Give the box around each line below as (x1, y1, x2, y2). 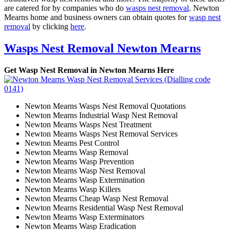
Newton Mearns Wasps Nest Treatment (25, 120, 151, 129)
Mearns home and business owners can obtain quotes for (4, 13, 189, 22)
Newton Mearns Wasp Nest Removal (25, 166, 145, 176)
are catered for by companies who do (4, 4, 126, 13)
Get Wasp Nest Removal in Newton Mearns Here (4, 66, 174, 75)
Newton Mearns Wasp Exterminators (25, 213, 144, 222)
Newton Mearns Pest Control (25, 139, 119, 148)
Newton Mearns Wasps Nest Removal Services (25, 129, 178, 139)
